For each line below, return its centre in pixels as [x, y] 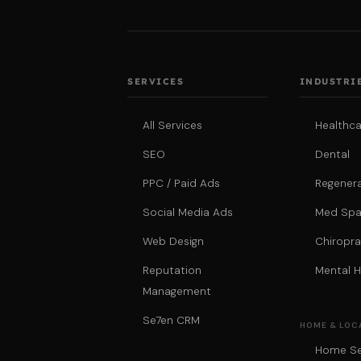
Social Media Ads [188, 213]
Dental [332, 155]
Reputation [172, 271]
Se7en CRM [172, 321]
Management [177, 292]
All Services [173, 126]
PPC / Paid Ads [182, 184]
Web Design [174, 242]
